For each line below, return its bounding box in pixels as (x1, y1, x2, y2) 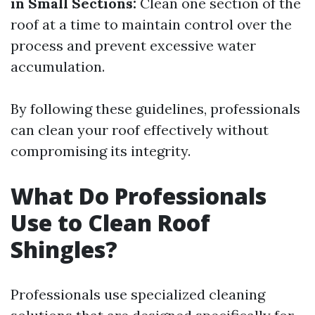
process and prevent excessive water (11, 37, 256, 54)
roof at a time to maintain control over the (11, 15, 292, 33)
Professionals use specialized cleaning (11, 285, 265, 303)
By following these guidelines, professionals (11, 100, 300, 117)
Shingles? (11, 234, 117, 264)
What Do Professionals (11, 181, 266, 211)
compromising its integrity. (11, 142, 191, 160)
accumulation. (11, 58, 105, 75)
